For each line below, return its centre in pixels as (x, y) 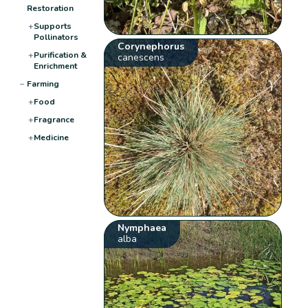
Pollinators (56, 37)
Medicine (51, 137)
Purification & (60, 55)
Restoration (50, 8)
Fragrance (54, 119)
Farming (43, 84)
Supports (52, 26)
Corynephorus (151, 46)
